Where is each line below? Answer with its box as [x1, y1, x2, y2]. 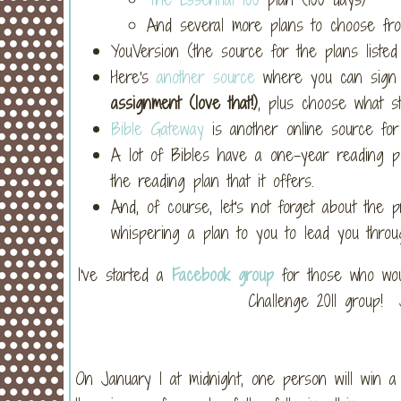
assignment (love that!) [111, 90, 258, 115]
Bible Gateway [111, 116, 204, 141]
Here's [111, 64, 157, 89]
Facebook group [171, 262, 274, 286]
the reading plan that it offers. [111, 168, 314, 192]
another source [157, 64, 255, 89]
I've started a [77, 262, 172, 286]
